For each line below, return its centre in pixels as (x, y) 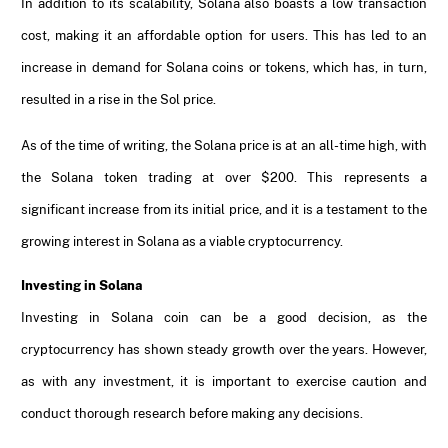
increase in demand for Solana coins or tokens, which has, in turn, (224, 67)
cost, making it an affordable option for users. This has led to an (224, 35)
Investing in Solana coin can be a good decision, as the (224, 317)
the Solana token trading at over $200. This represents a (224, 177)
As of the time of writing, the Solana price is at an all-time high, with (224, 145)
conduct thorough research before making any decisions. (192, 413)
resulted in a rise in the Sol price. (118, 99)
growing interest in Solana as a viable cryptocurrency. (182, 241)
